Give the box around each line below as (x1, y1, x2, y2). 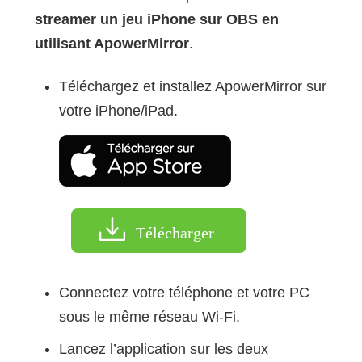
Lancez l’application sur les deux (58, 340, 268, 357)
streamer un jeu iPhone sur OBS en (34, 11, 279, 27)
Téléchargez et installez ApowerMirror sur (58, 78, 326, 95)
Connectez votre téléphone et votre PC (58, 284, 309, 301)
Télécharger (135, 223, 214, 242)
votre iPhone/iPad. (58, 102, 178, 119)
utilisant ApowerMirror (34, 35, 189, 52)
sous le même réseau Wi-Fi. (58, 308, 240, 325)
